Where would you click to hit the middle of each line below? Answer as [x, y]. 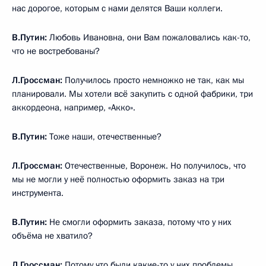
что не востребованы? [56, 51]
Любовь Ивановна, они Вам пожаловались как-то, [149, 37]
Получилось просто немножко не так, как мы [153, 80]
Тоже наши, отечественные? [104, 136]
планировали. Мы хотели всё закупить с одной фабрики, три [132, 94]
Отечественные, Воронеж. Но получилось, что [154, 165]
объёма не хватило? [52, 235]
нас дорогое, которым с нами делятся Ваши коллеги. [117, 8]
